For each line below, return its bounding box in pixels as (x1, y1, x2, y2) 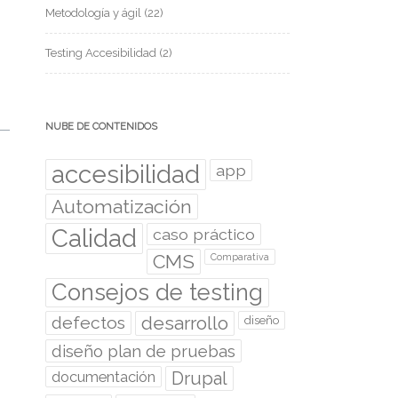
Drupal (171, 368, 227, 389)
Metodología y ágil (45, 6, 141, 20)
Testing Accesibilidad (45, 46, 156, 60)
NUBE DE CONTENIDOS (45, 121, 157, 132)
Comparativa (211, 251, 269, 262)
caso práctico (153, 225, 255, 243)
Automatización (52, 195, 192, 218)
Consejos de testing (52, 279, 263, 306)
